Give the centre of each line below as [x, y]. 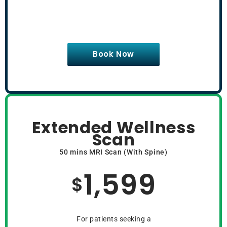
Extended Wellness [113, 128]
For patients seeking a [114, 219]
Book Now [113, 54]
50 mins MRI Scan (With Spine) [113, 152]
